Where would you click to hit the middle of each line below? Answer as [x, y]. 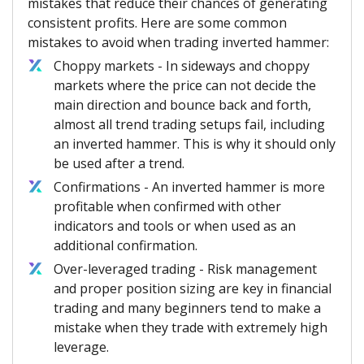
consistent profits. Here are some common [157, 23]
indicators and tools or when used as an [175, 226]
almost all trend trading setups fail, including [189, 125]
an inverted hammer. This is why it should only [195, 144]
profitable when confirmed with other [167, 207]
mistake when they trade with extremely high [191, 328]
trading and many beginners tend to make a [187, 308]
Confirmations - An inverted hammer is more [189, 187]
